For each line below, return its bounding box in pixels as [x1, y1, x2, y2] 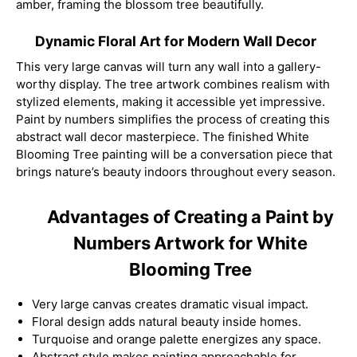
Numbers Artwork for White [73, 232, 308, 253]
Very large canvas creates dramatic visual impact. [32, 296, 308, 312]
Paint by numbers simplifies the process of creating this [16, 112, 330, 127]
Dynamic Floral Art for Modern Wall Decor [35, 33, 316, 50]
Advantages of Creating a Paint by [47, 206, 334, 227]
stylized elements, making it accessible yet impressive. [16, 94, 325, 110]
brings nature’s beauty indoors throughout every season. [16, 164, 335, 180]
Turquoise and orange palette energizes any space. [32, 331, 321, 347]
